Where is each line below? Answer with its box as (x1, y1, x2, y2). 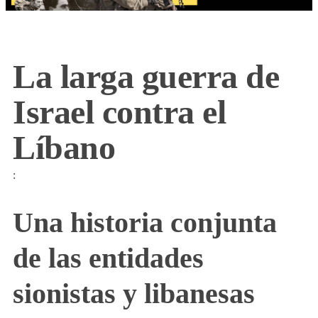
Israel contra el (13, 93, 226, 131)
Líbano (13, 128, 116, 167)
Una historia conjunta (13, 207, 277, 239)
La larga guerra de (13, 57, 280, 96)
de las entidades (13, 242, 204, 275)
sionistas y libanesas (13, 278, 255, 310)
